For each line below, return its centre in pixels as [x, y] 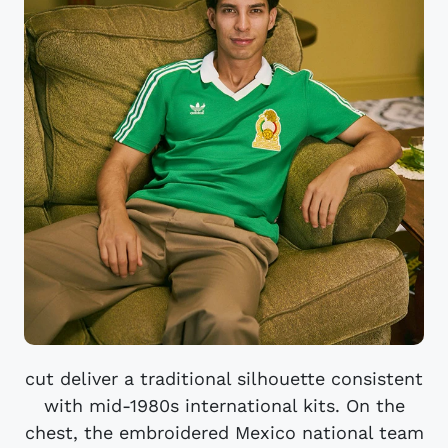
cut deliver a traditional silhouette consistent [224, 378]
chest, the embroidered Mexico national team [224, 432]
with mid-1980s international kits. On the [224, 405]
